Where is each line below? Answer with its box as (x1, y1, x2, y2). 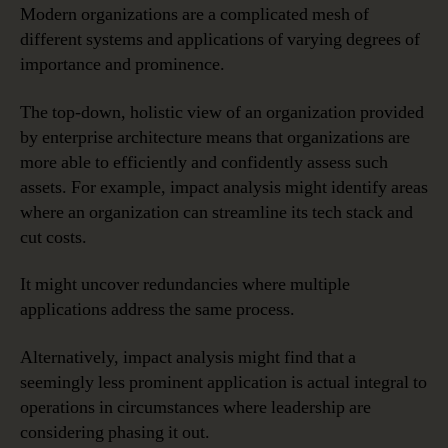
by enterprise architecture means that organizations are (20, 125, 410, 149)
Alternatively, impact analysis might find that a (20, 345, 356, 369)
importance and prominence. (20, 53, 225, 77)
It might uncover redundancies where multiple (20, 273, 350, 297)
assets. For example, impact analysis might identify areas (20, 175, 428, 199)
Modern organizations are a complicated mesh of (20, 3, 369, 27)
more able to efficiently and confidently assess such (20, 150, 388, 174)
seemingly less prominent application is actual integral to (20, 370, 427, 394)
